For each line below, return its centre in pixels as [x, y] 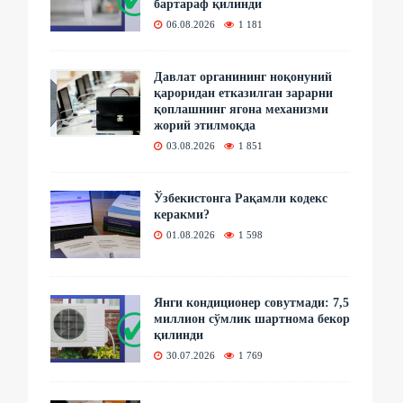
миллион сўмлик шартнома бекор [252, 318]
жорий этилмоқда [205, 125]
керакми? [182, 214]
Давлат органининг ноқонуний [243, 76]
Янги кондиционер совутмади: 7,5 [252, 302]
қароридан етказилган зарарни [244, 93]
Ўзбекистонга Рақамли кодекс [241, 198]
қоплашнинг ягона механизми [242, 109]
